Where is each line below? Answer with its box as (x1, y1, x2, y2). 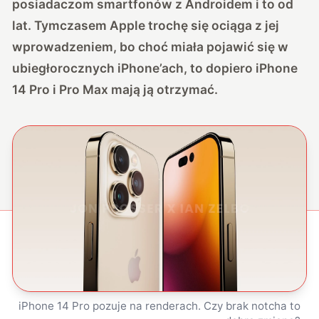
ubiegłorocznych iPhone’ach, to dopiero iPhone (12, 60, 298, 75)
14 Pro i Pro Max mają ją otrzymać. (12, 81, 219, 97)
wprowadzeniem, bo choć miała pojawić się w (12, 38, 289, 54)
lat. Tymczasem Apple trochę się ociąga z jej (12, 17, 280, 33)
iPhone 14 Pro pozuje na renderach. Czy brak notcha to (19, 298, 301, 313)
